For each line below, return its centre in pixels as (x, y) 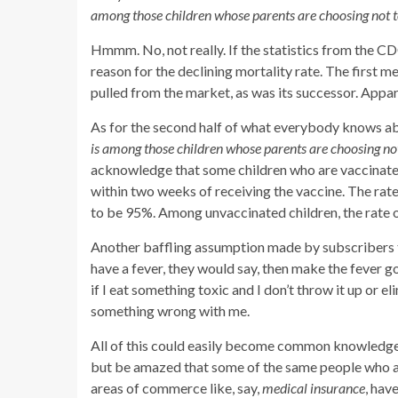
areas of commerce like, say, (176, 388)
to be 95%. (123, 212)
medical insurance (314, 388)
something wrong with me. (170, 310)
